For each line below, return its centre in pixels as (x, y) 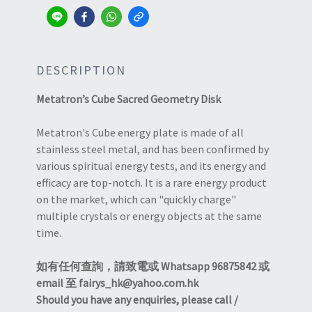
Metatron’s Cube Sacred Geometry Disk (128, 99)
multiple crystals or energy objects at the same (149, 216)
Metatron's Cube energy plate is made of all (140, 133)
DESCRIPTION (81, 70)
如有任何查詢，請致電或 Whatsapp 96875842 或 (153, 266)
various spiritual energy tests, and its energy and (151, 166)
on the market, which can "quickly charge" (136, 200)
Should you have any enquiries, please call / (137, 300)
